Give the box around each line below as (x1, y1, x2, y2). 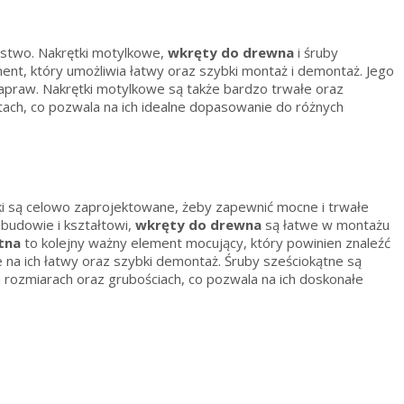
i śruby (294, 43, 338, 62)
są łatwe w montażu (262, 216, 390, 234)
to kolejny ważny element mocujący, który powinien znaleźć (21, 234, 390, 252)
